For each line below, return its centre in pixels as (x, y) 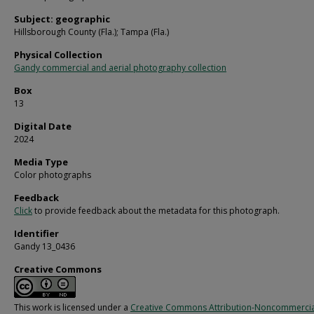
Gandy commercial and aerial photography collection (120, 68)
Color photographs (53, 175)
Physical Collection (58, 55)
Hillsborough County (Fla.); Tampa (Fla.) (91, 32)
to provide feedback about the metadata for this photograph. (156, 211)
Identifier (36, 234)
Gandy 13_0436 (45, 247)
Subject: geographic (62, 19)
